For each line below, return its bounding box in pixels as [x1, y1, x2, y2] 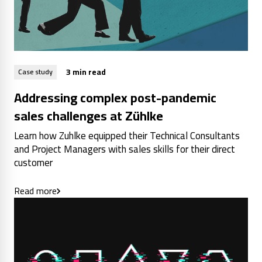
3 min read [66, 64, 106, 80]
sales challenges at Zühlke [14, 103, 163, 128]
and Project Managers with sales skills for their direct [14, 139, 235, 158]
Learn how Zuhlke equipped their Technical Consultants [14, 126, 240, 145]
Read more [14, 181, 57, 199]
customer [14, 153, 53, 172]
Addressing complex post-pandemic [14, 85, 216, 110]
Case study [18, 65, 53, 79]
